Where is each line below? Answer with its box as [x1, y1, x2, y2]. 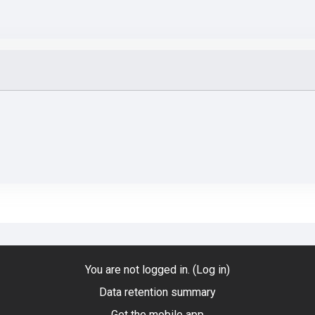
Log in [195, 263, 226, 276]
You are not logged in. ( [84, 263, 196, 276]
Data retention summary [98, 285, 216, 299]
